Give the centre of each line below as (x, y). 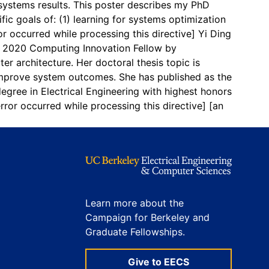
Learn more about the (134, 203)
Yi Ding (215, 34)
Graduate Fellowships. (135, 232)
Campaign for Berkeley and (147, 218)
